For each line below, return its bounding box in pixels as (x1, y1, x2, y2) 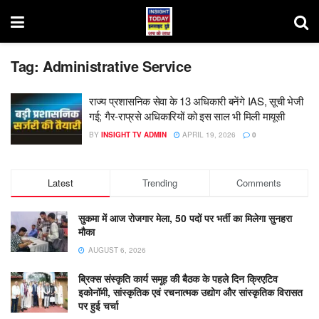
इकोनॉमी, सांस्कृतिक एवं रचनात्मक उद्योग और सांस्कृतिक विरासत (78, 284, 303, 299)
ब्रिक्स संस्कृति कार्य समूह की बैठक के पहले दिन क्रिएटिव (78, 271, 278, 286)
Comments (236, 175, 281, 189)
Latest (48, 175, 74, 189)
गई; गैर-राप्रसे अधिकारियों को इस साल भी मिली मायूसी (89, 108, 285, 123)
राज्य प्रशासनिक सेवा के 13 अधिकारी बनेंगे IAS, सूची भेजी (89, 93, 303, 108)
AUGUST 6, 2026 (86, 244, 146, 255)
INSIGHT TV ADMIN (101, 130, 167, 140)
